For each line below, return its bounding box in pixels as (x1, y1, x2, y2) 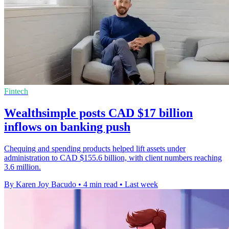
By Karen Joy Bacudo (4, 179, 76, 189)
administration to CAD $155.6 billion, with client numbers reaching (4, 153, 222, 162)
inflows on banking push (4, 120, 130, 133)
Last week (125, 179, 158, 189)
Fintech (4, 86, 28, 96)
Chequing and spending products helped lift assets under (4, 144, 186, 153)
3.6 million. (4, 162, 41, 171)
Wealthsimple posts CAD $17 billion (4, 106, 193, 120)
